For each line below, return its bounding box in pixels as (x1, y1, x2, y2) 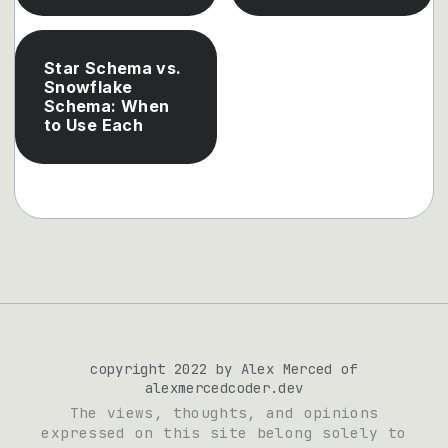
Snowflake (44, 77, 133, 97)
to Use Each (44, 115, 143, 135)
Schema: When (44, 96, 170, 116)
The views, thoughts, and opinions (69, 402, 379, 422)
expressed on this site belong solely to (41, 422, 407, 442)
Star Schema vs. (44, 58, 182, 78)
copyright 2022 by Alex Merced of (90, 360, 358, 378)
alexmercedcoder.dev (144, 379, 304, 397)
